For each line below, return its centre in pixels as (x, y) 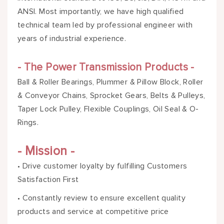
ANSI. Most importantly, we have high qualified (101, 12)
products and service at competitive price (93, 212)
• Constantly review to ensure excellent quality (101, 198)
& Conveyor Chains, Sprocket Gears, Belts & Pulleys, (111, 96)
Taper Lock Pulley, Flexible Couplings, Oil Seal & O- (108, 109)
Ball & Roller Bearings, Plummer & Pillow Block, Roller (110, 82)
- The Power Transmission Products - (106, 67)
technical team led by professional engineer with (105, 25)
